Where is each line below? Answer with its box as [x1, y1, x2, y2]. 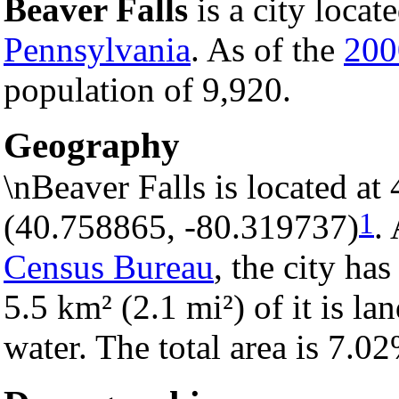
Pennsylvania [4, 29, 191, 69]
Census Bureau [4, 248, 214, 287]
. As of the [191, 29, 344, 69]
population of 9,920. [4, 69, 291, 109]
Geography [4, 125, 180, 167]
